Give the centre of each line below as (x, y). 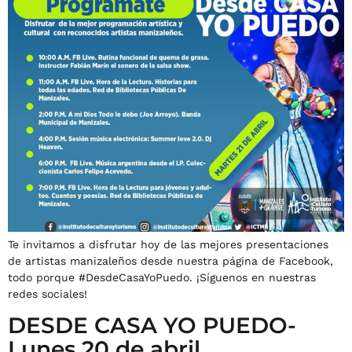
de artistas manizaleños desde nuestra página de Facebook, (170, 260)
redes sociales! (48, 293)
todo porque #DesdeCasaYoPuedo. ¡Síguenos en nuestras (162, 277)
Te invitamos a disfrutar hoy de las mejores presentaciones (168, 244)
